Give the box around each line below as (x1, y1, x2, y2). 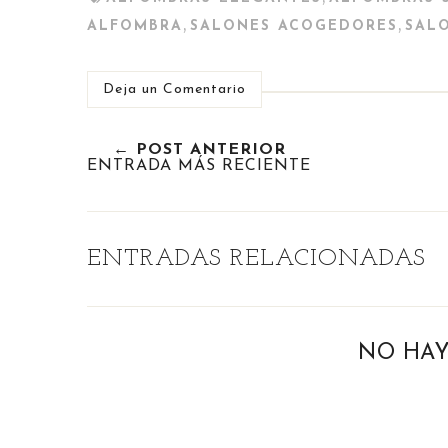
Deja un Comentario (103, 81, 246, 97)
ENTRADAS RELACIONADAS (87, 246, 426, 271)
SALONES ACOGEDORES (190, 18, 398, 34)
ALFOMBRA (87, 18, 183, 34)
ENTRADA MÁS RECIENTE (87, 157, 311, 174)
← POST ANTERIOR (112, 141, 286, 158)
